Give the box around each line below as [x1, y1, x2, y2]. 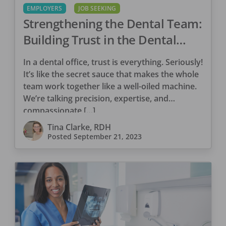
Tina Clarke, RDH [47, 121, 111, 133]
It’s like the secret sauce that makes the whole [23, 68, 199, 80]
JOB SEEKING [78, 4, 116, 13]
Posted [47, 131, 74, 141]
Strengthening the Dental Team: [23, 15, 202, 32]
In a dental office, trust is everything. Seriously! [23, 56, 203, 68]
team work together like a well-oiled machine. [23, 80, 197, 92]
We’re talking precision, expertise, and [23, 92, 168, 104]
